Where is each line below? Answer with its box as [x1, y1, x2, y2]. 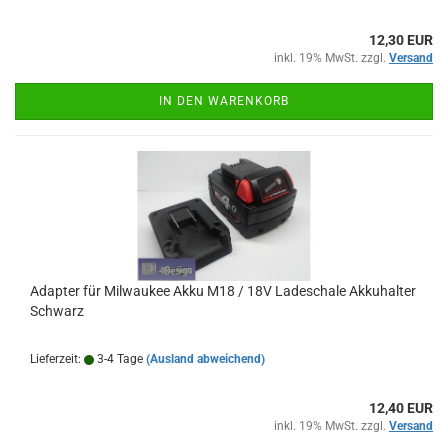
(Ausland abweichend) [146, 352, 265, 366]
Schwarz [30, 303, 84, 319]
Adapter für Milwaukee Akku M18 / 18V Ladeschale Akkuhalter [30, 283, 416, 299]
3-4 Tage [94, 352, 143, 366]
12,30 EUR [369, 32, 433, 48]
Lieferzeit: [30, 352, 84, 366]
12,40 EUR [369, 400, 433, 416]
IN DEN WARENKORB [159, 94, 289, 108]
